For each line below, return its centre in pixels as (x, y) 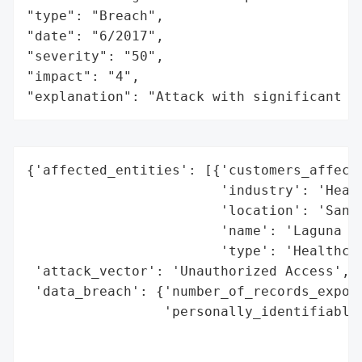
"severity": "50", (95, 56)
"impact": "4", (83, 76)
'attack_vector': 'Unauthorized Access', (188, 271)
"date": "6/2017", (95, 36)
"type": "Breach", (95, 15)
